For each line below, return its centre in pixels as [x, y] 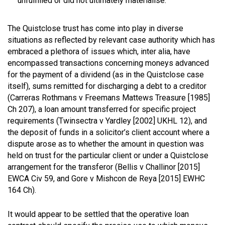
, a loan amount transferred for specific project [115, 109]
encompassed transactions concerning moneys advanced [108, 63]
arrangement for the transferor [61, 167]
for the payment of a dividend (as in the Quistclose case [106, 74]
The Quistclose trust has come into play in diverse [95, 28]
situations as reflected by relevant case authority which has [111, 40]
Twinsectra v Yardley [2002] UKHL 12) [125, 121]
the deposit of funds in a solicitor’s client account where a [108, 132]
